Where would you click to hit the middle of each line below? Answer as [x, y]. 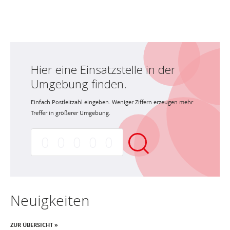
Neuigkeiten [50, 200]
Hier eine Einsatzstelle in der [103, 69]
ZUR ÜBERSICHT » [34, 224]
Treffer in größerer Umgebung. [71, 112]
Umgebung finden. [79, 84]
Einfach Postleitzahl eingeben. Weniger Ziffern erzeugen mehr [112, 102]
